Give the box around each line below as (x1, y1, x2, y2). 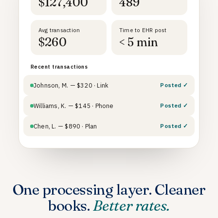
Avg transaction (38, 26, 80, 34)
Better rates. (92, 197, 170, 215)
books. (48, 197, 93, 215)
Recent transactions (31, 63, 88, 70)
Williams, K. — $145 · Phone (34, 102, 114, 109)
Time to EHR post (119, 26, 167, 34)
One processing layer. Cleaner (12, 181, 206, 199)
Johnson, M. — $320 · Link (34, 81, 109, 89)
